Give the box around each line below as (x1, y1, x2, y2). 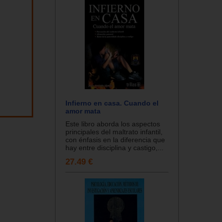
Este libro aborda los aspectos (65, 119, 160, 128)
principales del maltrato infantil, (65, 127, 163, 136)
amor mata (65, 107, 101, 115)
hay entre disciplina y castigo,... (65, 143, 164, 152)
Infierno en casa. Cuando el (65, 99, 159, 107)
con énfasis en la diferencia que (65, 135, 165, 144)
